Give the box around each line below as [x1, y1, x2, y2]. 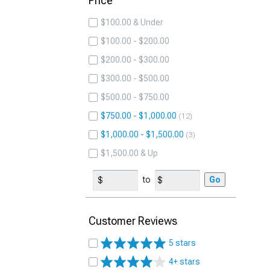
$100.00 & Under [101, 17, 163, 27]
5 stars [169, 238, 196, 248]
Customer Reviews [89, 215, 177, 227]
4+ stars [169, 257, 200, 266]
